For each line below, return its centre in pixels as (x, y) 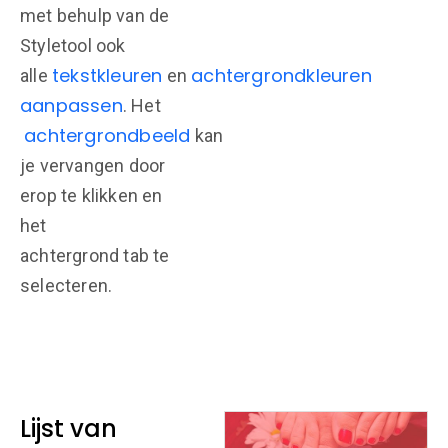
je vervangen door (93, 165)
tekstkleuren (107, 75)
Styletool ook (73, 45)
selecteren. (66, 285)
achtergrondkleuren (281, 75)
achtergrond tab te (95, 255)
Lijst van (68, 428)
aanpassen (71, 105)
